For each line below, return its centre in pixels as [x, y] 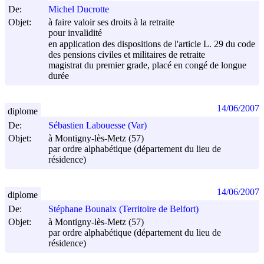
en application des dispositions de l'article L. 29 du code [152, 44]
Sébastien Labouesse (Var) [98, 126]
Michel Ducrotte [79, 9]
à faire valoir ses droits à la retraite [111, 22]
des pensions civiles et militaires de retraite [127, 55]
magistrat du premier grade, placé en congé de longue [147, 65]
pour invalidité [75, 33]
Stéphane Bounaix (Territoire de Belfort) [123, 209]
